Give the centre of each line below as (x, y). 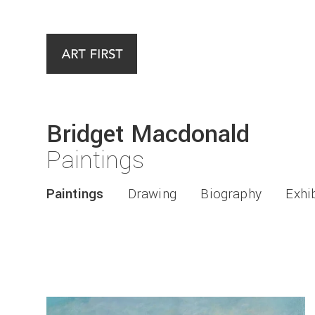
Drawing (152, 194)
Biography (231, 194)
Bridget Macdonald (148, 135)
